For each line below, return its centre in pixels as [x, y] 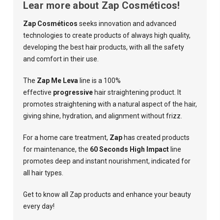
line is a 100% [99, 80]
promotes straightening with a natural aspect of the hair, [110, 104]
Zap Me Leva [57, 80]
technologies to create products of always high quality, [107, 35]
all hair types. [43, 173]
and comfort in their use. [61, 59]
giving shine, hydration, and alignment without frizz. [102, 116]
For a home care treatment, [66, 137]
